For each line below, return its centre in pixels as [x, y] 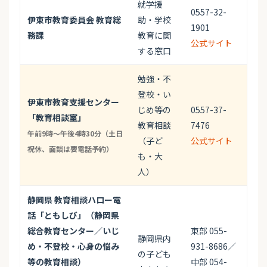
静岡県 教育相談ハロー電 [74, 200]
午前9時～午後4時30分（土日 [75, 133]
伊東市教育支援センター [73, 102]
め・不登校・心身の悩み [73, 246]
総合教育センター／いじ [73, 231]
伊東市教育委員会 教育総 [74, 20]
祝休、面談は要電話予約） [70, 149]
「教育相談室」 [57, 118]
